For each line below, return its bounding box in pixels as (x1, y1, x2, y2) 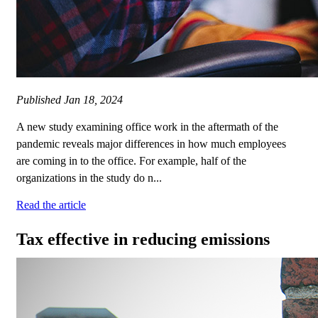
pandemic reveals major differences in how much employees (16, 138, 286, 150)
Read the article (16, 199, 86, 212)
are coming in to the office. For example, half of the (16, 155, 246, 168)
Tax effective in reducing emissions (16, 230, 270, 249)
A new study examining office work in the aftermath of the (16, 121, 278, 133)
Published (16, 94, 64, 106)
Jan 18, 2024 (64, 94, 123, 106)
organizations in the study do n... (16, 172, 162, 185)
